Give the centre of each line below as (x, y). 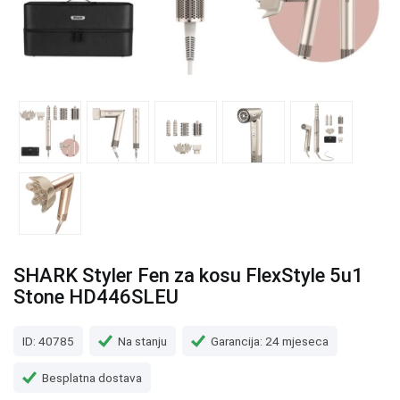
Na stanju (142, 341)
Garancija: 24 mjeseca (270, 341)
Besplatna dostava (92, 377)
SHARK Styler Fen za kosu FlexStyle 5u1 (188, 275)
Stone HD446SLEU (96, 297)
